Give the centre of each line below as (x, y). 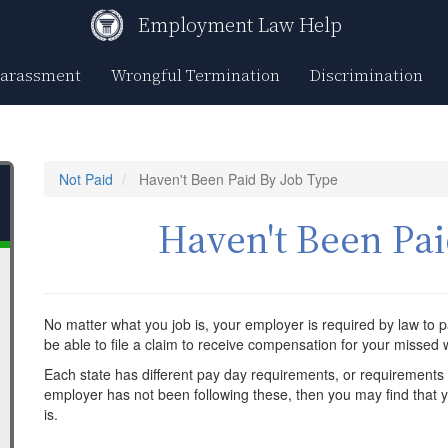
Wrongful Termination (195, 75)
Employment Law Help (240, 25)
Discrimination (366, 75)
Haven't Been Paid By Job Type (236, 179)
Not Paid (86, 179)
